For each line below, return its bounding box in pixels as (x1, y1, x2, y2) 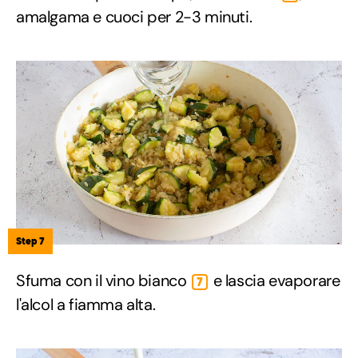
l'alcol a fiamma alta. (16, 294, 156, 316)
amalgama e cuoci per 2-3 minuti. (16, 6, 253, 27)
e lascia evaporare (209, 270, 340, 292)
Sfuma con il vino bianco (16, 270, 190, 292)
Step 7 (16, 235, 45, 248)
